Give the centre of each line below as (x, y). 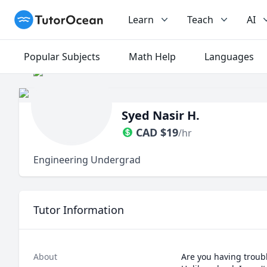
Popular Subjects (62, 57)
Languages (229, 57)
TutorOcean (41, 17)
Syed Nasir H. (161, 115)
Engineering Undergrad (87, 160)
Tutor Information (79, 210)
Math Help (152, 57)
